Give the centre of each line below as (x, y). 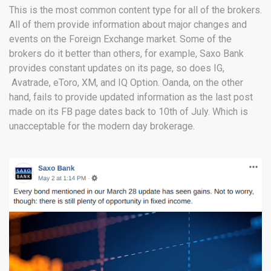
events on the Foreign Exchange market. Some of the (120, 39)
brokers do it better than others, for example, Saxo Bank (126, 54)
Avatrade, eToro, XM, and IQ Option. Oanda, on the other (126, 83)
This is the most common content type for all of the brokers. (135, 10)
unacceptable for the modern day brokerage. (102, 126)
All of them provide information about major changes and (128, 25)
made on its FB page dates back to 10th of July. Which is (129, 112)
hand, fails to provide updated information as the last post (131, 97)
